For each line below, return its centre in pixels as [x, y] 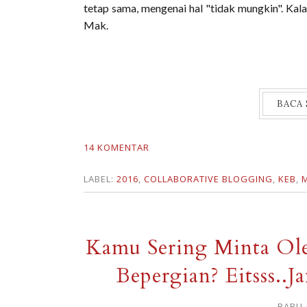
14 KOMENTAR [116, 147]
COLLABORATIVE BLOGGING [208, 179]
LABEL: [100, 179]
